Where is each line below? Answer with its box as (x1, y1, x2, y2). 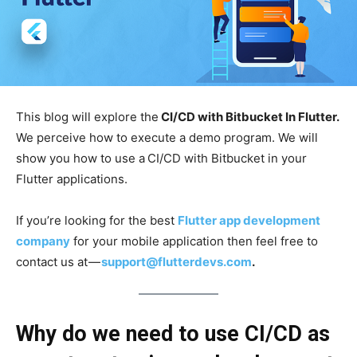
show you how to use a (16, 151, 145, 167)
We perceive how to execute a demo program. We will (16, 130, 318, 146)
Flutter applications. (16, 171, 127, 187)
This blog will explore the (16, 109, 159, 125)
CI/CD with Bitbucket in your (147, 151, 307, 167)
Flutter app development (178, 213, 320, 229)
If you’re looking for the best (16, 213, 178, 229)
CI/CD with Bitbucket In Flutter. (159, 109, 339, 125)
